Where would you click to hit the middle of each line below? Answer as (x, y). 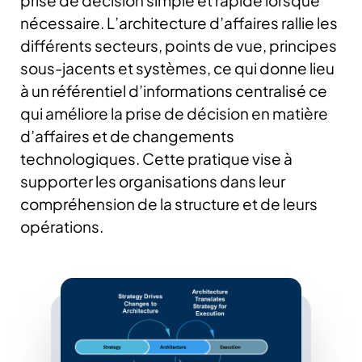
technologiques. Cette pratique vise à (156, 159)
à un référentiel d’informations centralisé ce (174, 91)
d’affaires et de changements (127, 136)
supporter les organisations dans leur (153, 181)
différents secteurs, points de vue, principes (179, 46)
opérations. (62, 227)
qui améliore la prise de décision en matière (174, 114)
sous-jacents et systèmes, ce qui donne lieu (177, 68)
